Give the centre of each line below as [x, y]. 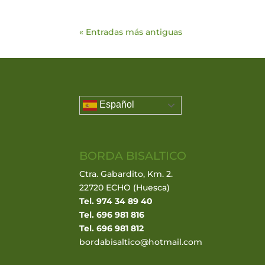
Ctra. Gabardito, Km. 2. [126, 174]
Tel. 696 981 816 [112, 214]
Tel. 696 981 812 [112, 228]
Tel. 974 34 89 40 [116, 201]
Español [116, 105]
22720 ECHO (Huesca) [125, 187]
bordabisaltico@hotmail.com [141, 242]
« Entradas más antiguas [131, 32]
